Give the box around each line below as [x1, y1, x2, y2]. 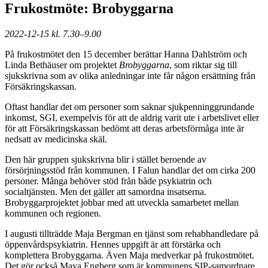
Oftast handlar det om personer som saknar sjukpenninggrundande [5, 101, 254, 112]
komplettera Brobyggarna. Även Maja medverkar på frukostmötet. [5, 249, 254, 260]
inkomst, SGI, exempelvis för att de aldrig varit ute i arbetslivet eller [5, 112, 259, 123]
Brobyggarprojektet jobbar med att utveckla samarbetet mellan [5, 197, 239, 208]
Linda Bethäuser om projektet [5, 59, 119, 70]
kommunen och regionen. [5, 208, 101, 218]
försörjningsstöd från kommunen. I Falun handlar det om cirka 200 [5, 165, 255, 175]
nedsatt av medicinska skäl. [5, 133, 107, 144]
